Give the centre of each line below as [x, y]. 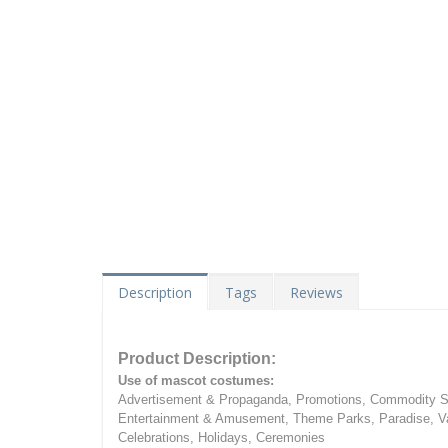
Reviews [316, 293]
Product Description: [197, 359]
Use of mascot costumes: [196, 381]
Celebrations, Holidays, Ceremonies [221, 438]
